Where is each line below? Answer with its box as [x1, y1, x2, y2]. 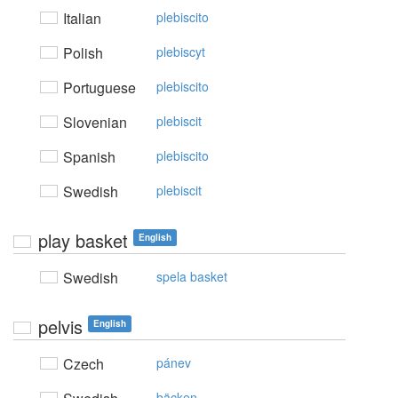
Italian [60, 8, 101, 28]
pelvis [38, 314, 83, 339]
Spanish [60, 147, 115, 167]
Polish [60, 43, 103, 63]
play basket [38, 227, 128, 253]
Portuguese [60, 77, 136, 98]
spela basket [156, 267, 227, 285]
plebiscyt [156, 43, 205, 60]
